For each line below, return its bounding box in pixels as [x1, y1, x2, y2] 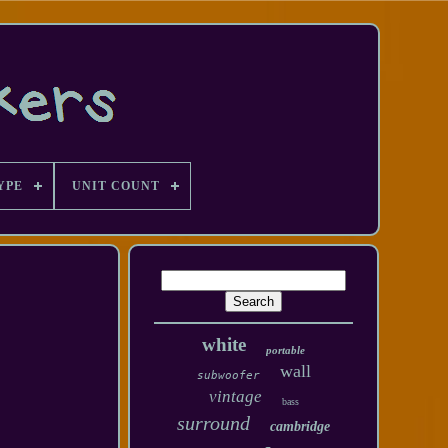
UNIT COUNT [71, 179, 160, 193]
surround [177, 412, 251, 434]
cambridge [270, 419, 331, 434]
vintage [208, 387, 262, 406]
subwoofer [196, 369, 260, 382]
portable [266, 344, 306, 356]
